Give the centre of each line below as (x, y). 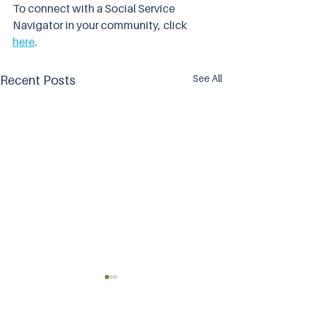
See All (208, 78)
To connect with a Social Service (95, 9)
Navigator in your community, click (101, 25)
